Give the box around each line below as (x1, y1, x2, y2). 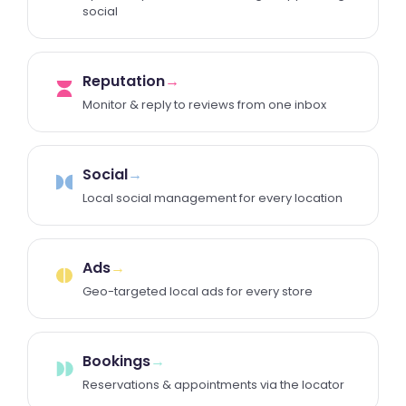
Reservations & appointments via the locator (82, 376, 344, 393)
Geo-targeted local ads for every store (82, 283, 313, 300)
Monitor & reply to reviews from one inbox (82, 96, 326, 113)
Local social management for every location (82, 189, 343, 207)
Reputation (82, 71, 165, 92)
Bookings (82, 351, 150, 372)
